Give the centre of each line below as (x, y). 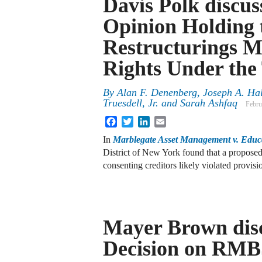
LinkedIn (167, 120)
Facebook (135, 120)
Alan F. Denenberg (157, 93)
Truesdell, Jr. (131, 103)
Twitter (146, 120)
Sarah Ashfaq (209, 103)
